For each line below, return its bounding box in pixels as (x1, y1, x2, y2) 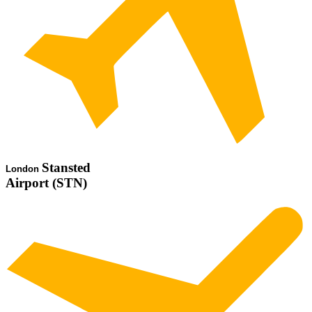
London (6, 164, 42, 175)
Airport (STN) (6, 175, 87, 191)
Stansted (42, 160, 91, 175)
